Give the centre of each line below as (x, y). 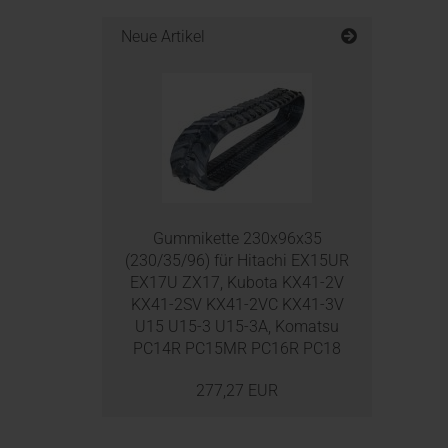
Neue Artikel (161, 36)
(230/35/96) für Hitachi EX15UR (237, 260)
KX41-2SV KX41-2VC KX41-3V (237, 304)
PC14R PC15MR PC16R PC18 (237, 348)
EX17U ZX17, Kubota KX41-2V (237, 282)
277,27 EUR (237, 390)
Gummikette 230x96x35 (237, 238)
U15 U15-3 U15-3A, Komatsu (237, 326)
